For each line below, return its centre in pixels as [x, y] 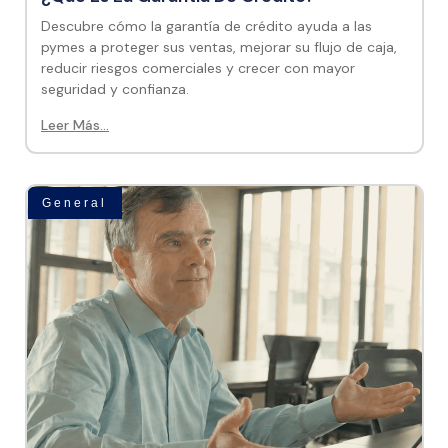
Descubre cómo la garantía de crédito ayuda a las [206, 25]
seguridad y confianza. [115, 88]
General [75, 202]
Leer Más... [75, 124]
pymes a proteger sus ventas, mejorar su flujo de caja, [219, 46]
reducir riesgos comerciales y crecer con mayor [198, 67]
